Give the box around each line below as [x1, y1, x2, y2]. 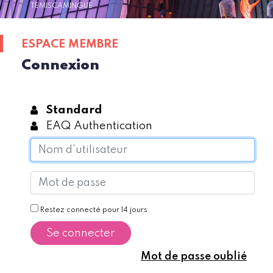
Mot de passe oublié [141, 251, 247, 263]
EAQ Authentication [46, 120, 152, 132]
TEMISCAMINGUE [30, 2, 93, 10]
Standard [46, 104, 102, 116]
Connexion [21, 58, 99, 73]
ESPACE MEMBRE [21, 38, 118, 51]
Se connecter [46, 227, 115, 239]
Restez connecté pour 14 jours [38, 207, 147, 214]
